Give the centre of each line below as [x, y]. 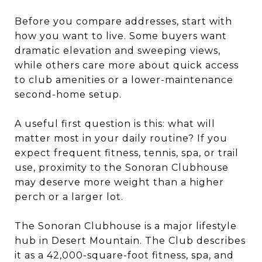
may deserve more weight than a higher [119, 182]
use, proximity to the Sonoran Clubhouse [122, 167]
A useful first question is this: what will [115, 123]
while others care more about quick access [127, 65]
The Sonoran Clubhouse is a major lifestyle [126, 226]
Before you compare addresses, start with [123, 21]
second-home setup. [68, 94]
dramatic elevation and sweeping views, [118, 50]
